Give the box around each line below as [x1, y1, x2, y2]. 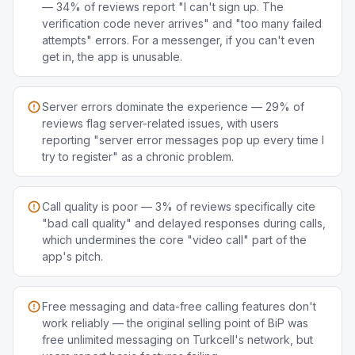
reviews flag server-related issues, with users [42, 116, 279, 130]
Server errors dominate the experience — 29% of [42, 100, 304, 113]
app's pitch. [42, 250, 103, 263]
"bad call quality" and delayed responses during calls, [42, 216, 326, 230]
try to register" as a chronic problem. [42, 150, 234, 163]
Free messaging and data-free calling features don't [42, 300, 316, 313]
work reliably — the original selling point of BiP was [42, 316, 308, 330]
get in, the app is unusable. [42, 50, 182, 63]
